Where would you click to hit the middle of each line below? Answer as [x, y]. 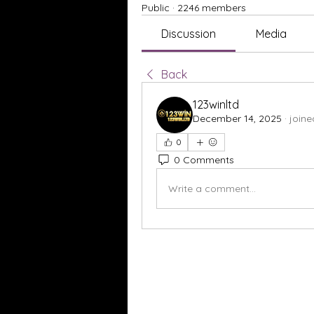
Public [156, 8]
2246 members [212, 8]
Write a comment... [212, 188]
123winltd [216, 104]
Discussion [189, 34]
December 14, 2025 [237, 118]
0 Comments [204, 159]
